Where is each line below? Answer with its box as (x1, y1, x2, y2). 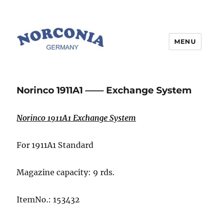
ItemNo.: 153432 (17, 194, 80, 204)
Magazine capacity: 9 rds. (17, 167, 115, 177)
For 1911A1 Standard (17, 140, 94, 150)
